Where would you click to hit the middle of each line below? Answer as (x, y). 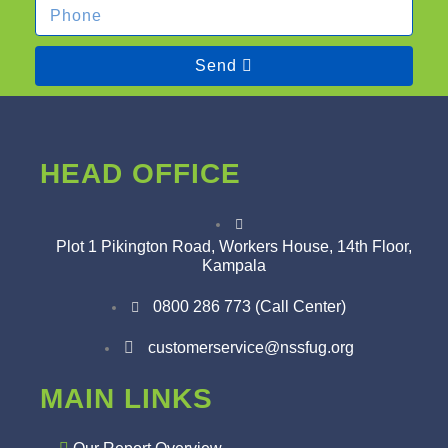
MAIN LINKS (126, 398)
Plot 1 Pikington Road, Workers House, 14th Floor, (234, 246)
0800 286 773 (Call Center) (249, 306)
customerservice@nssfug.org (250, 347)
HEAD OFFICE (140, 173)
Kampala (234, 265)
